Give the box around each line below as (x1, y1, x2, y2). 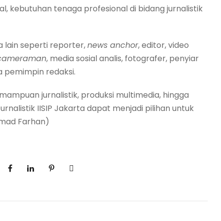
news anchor (87, 39, 138, 51)
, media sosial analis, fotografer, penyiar (46, 52, 199, 64)
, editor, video (138, 39, 189, 51)
